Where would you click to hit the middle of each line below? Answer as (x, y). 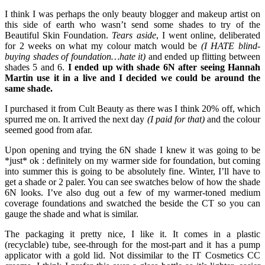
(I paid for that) (176, 119)
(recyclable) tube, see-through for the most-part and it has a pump (132, 245)
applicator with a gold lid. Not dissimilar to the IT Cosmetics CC (132, 256)
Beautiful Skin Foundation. (59, 35)
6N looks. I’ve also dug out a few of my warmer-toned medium (132, 193)
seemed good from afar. (49, 130)
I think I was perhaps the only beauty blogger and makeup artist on (132, 14)
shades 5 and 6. (35, 67)
